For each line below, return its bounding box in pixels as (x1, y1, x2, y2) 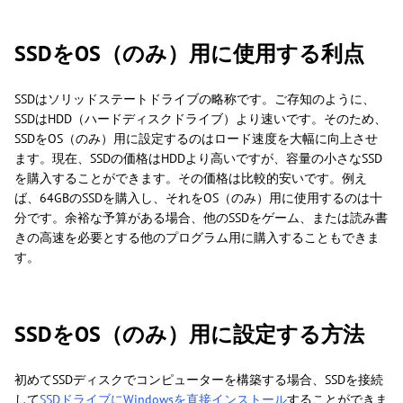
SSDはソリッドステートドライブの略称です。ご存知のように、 (14, 91, 375, 108)
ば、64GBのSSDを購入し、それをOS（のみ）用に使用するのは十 (14, 190, 382, 207)
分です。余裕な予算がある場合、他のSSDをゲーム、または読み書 (14, 210, 388, 227)
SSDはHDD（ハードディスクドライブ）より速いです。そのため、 (14, 111, 387, 128)
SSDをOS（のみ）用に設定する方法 (14, 320, 364, 349)
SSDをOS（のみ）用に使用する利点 (14, 40, 364, 68)
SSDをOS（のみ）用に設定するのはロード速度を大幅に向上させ (14, 130, 378, 148)
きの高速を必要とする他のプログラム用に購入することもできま (14, 229, 380, 246)
